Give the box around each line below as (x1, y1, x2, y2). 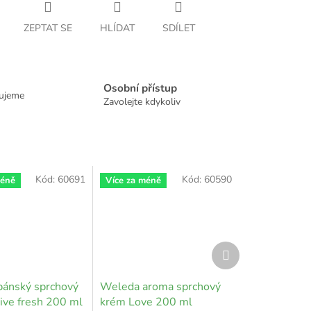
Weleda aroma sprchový (100, 278, 221, 294)
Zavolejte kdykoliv (103, 95, 180, 109)
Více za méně (106, 174, 162, 187)
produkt (228, 253, 263, 267)
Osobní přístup (103, 81, 177, 96)
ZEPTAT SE (23, 21, 72, 35)
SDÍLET (162, 21, 195, 35)
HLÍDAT (99, 21, 135, 35)
